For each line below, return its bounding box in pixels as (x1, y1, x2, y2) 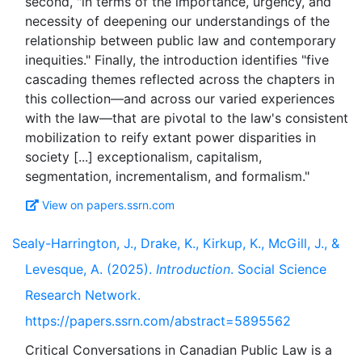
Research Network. (25, 287, 141, 303)
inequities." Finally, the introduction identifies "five (25, 52, 329, 68)
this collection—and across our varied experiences (25, 90, 335, 107)
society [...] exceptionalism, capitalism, (25, 149, 262, 165)
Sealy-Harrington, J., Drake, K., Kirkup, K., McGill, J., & (12, 235, 339, 251)
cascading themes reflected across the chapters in (25, 71, 335, 87)
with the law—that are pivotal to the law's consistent (25, 110, 348, 126)
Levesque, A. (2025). (25, 261, 156, 277)
